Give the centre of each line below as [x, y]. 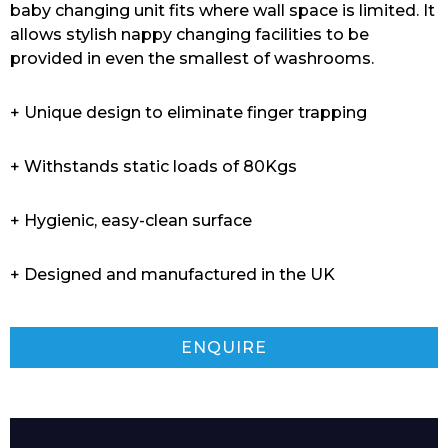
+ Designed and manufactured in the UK [172, 274]
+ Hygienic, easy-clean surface [131, 220]
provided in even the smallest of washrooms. [192, 58]
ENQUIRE [224, 347]
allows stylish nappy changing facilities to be [189, 34]
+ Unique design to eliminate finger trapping [188, 112]
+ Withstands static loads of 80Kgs [153, 166]
